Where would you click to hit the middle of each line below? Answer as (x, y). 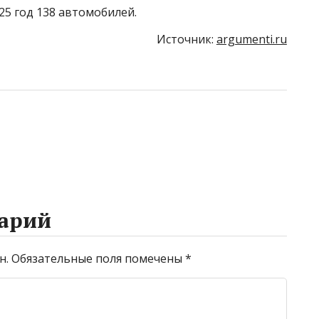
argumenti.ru (251, 40)
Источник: (186, 40)
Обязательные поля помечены (98, 259)
